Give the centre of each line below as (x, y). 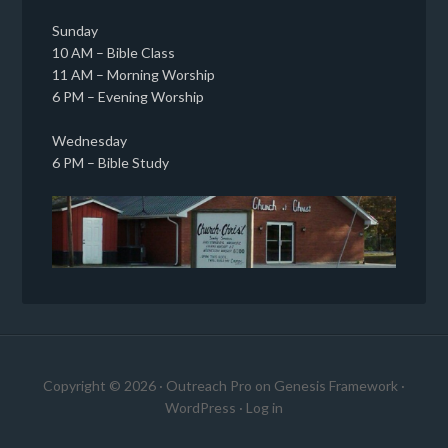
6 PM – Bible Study (111, 162)
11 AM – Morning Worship (134, 74)
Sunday (75, 30)
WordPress (200, 408)
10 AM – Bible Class (114, 52)
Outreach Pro (209, 386)
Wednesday (90, 140)
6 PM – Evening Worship (128, 96)
